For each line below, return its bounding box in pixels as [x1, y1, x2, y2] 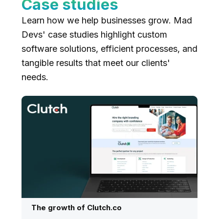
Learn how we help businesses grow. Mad [22, 15, 192, 25]
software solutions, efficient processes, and [22, 44, 197, 54]
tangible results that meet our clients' [22, 58, 170, 68]
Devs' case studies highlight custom [22, 29, 167, 40]
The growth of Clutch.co [31, 202, 122, 212]
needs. [22, 72, 48, 82]
